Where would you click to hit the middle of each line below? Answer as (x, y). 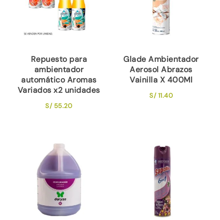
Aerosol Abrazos (161, 69)
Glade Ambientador (161, 59)
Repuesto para (59, 59)
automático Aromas (59, 80)
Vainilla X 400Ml (161, 80)
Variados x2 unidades (59, 90)
